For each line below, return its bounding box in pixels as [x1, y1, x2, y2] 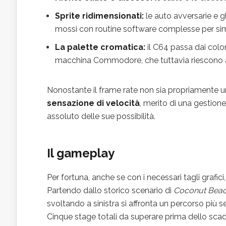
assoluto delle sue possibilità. [47, 111, 155, 121]
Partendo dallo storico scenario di [47, 185, 174, 195]
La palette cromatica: [55, 42, 145, 52]
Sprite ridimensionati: [55, 11, 144, 21]
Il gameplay [47, 145, 115, 160]
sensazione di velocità [47, 98, 140, 108]
